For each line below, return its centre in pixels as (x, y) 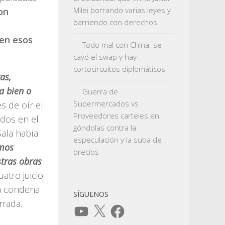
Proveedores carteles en (116, 116)
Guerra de (100, 91)
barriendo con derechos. (116, 22)
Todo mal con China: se (122, 45)
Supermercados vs (106, 103)
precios (86, 152)
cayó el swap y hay (105, 57)
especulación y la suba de (118, 140)
